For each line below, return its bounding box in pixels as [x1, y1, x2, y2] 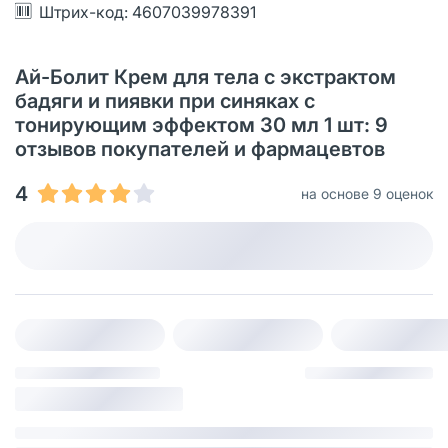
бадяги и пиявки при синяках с [15, 88, 315, 113]
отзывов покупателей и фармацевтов [15, 136, 385, 161]
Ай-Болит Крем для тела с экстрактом [15, 64, 396, 89]
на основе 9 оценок [301, 184, 433, 202]
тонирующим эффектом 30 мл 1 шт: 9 [15, 112, 388, 137]
